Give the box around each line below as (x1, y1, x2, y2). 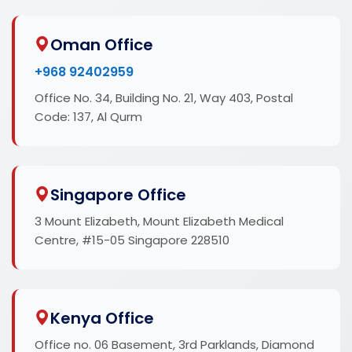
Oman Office (50, 33, 153, 56)
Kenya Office (50, 306, 154, 329)
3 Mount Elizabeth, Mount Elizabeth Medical (35, 212, 284, 229)
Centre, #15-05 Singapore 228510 (35, 231, 229, 248)
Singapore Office (50, 183, 186, 206)
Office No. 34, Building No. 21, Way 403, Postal (35, 89, 293, 106)
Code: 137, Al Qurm (35, 108, 142, 125)
